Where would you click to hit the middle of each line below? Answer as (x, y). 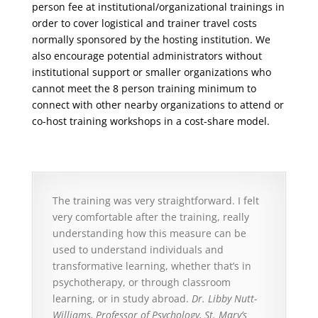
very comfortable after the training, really (150, 217)
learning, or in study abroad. (122, 299)
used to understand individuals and (138, 250)
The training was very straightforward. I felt (155, 201)
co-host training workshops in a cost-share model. (150, 121)
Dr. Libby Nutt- (224, 299)
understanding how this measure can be (149, 234)
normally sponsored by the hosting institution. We (151, 40)
